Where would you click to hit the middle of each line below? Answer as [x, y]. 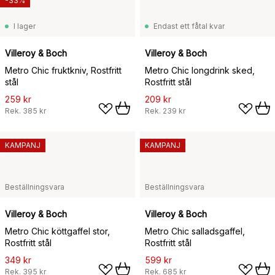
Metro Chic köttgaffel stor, [57, 231]
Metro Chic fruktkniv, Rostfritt [63, 70]
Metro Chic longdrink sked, [200, 70]
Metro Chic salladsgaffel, [195, 231]
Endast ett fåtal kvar [189, 26]
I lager [25, 26]
